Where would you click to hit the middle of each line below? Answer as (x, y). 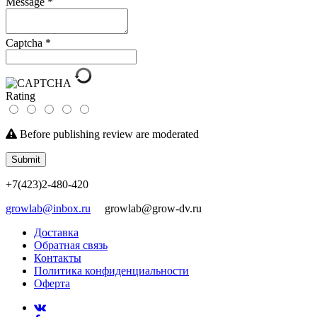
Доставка (56, 232)
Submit (26, 159)
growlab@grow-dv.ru (146, 208)
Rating (21, 96)
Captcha (25, 42)
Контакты (58, 258)
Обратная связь (71, 245)
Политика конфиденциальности (111, 270)
